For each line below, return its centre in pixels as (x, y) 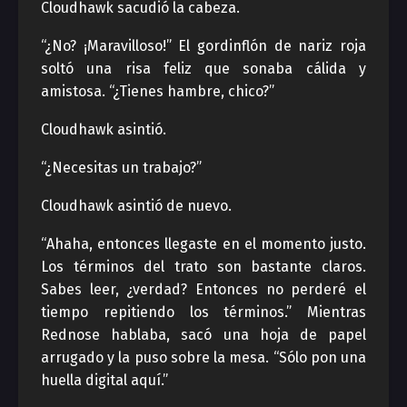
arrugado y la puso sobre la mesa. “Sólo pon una (203, 357)
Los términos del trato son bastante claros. (203, 267)
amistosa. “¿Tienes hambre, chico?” (158, 91)
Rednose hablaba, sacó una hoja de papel (203, 335)
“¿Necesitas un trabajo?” (121, 168)
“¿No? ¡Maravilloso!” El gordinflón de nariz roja (203, 46)
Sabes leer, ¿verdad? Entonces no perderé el (203, 289)
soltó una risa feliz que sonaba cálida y (203, 69)
